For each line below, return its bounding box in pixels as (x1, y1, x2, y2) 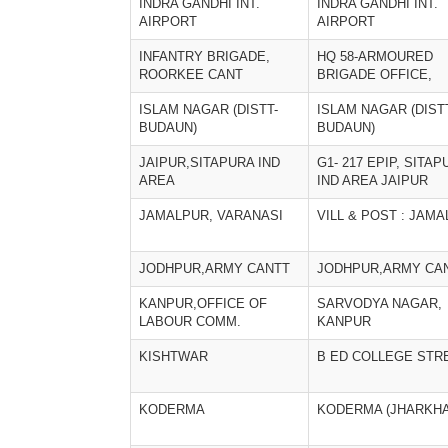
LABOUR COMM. (139, 314, 241, 329)
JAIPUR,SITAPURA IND (139, 155, 280, 170)
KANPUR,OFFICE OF (139, 296, 267, 311)
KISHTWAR (139, 349, 208, 364)
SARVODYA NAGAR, (317, 296, 442, 311)
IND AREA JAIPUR (317, 173, 428, 188)
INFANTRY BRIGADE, (139, 49, 270, 64)
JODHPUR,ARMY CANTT (139, 261, 290, 276)
